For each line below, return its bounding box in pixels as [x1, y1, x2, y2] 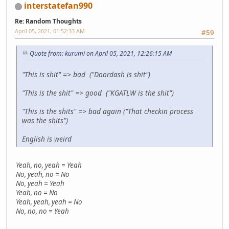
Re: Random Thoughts [15, 16, 82, 26]
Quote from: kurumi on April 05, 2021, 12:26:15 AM [30, 49, 172, 58]
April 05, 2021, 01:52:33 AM [15, 27, 85, 35]
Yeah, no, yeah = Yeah [16, 161, 82, 170]
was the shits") [22, 116, 68, 126]
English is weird [22, 134, 72, 144]
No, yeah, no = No [16, 170, 70, 179]
